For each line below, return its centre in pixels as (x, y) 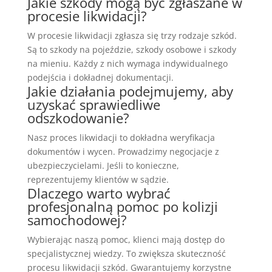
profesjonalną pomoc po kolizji (122, 206)
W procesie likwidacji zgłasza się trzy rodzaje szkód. (132, 35)
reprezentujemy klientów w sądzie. (98, 179)
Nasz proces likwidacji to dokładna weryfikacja (121, 137)
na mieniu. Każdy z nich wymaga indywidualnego (127, 63)
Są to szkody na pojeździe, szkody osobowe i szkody (131, 49)
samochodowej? (77, 219)
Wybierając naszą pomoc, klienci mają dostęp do (126, 239)
